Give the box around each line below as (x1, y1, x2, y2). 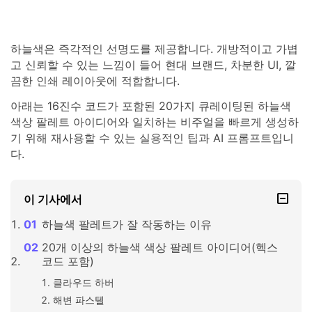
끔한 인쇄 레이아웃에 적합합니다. (10, 73, 180, 88)
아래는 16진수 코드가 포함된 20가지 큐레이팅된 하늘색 (10, 98, 291, 113)
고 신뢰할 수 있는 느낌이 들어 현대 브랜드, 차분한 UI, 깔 (10, 57, 296, 72)
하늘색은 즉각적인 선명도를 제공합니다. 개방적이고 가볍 (10, 41, 298, 56)
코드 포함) (41, 254, 94, 269)
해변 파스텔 (52, 294, 104, 306)
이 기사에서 (24, 192, 83, 207)
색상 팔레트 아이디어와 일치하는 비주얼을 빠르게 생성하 (10, 114, 299, 129)
